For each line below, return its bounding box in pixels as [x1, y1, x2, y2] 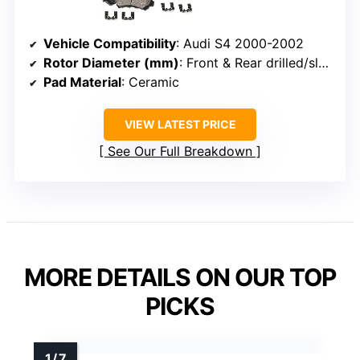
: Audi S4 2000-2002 [176, 35, 304, 52]
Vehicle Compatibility [43, 35, 176, 52]
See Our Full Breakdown [108, 143, 252, 160]
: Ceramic [121, 74, 179, 91]
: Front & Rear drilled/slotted [179, 55, 318, 72]
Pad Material [43, 74, 121, 91]
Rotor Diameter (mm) [43, 55, 179, 72]
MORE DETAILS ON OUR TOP [24, 263, 336, 292]
